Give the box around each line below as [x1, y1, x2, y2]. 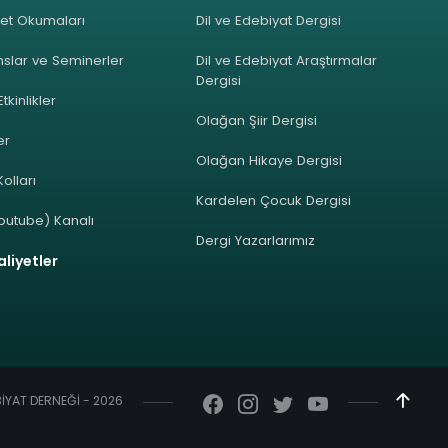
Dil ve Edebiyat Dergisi [196, 10, 342, 30]
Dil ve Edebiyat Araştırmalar [196, 50, 378, 70]
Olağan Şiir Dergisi [196, 110, 318, 130]
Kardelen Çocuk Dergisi [196, 190, 352, 210]
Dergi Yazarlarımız [196, 230, 316, 250]
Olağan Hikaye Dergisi [196, 150, 343, 170]
